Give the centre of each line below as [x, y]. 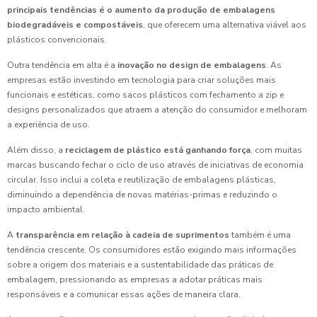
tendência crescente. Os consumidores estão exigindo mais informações [152, 250]
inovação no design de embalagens [192, 65]
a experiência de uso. [48, 125]
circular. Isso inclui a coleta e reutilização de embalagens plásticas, [142, 180]
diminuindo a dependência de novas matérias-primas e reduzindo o [142, 195]
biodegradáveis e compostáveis [75, 25]
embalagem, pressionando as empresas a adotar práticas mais [135, 279]
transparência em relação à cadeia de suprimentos [122, 235]
